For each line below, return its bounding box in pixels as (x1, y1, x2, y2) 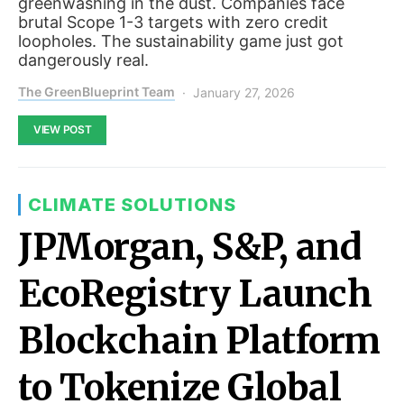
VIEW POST (33, 122, 92, 136)
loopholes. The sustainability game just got (18, 31, 344, 50)
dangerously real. (18, 50, 149, 69)
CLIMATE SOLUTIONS (28, 193, 236, 216)
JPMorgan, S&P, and (18, 224, 361, 270)
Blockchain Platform (18, 317, 381, 363)
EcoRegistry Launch (18, 271, 372, 317)
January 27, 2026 (193, 84, 295, 100)
